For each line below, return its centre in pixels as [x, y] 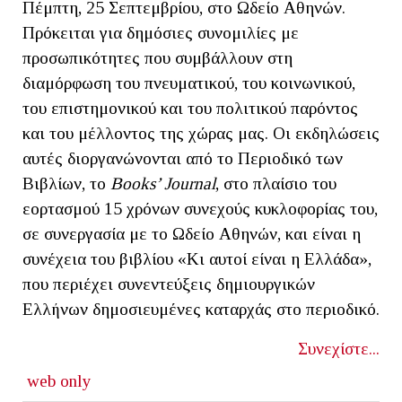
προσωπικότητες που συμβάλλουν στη [157, 57]
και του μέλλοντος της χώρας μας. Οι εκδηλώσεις [201, 133]
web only [59, 380]
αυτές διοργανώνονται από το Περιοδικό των [183, 158]
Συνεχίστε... [339, 348]
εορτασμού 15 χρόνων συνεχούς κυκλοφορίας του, [200, 208]
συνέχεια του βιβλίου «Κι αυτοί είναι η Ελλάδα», [197, 258]
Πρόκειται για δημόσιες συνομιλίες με [161, 32]
